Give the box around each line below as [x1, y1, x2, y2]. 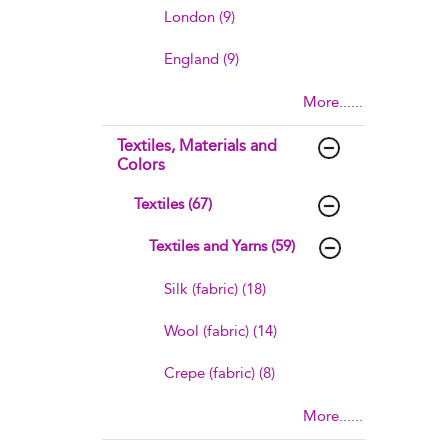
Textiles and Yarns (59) [149, 237, 295, 255]
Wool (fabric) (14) [164, 322, 277, 340]
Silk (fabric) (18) [164, 280, 266, 298]
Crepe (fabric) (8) [164, 364, 275, 382]
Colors [117, 155, 165, 174]
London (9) [164, 8, 235, 26]
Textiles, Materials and [117, 136, 277, 155]
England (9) [164, 50, 239, 68]
